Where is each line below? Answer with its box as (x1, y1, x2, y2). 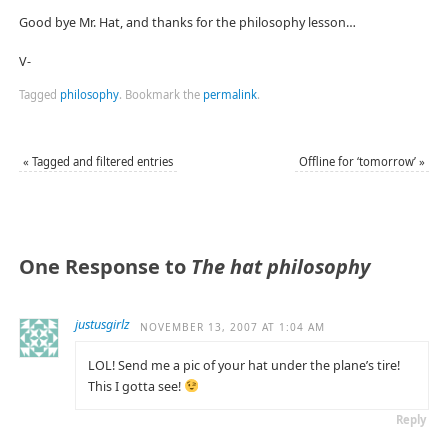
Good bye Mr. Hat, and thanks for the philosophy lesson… (18, 13, 356, 31)
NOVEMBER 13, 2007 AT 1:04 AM (139, 320, 325, 335)
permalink (202, 87, 257, 103)
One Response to (18, 253, 191, 281)
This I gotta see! (88, 377, 185, 395)
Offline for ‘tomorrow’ (299, 154, 420, 170)
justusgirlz (74, 316, 130, 334)
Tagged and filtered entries (28, 154, 173, 170)
